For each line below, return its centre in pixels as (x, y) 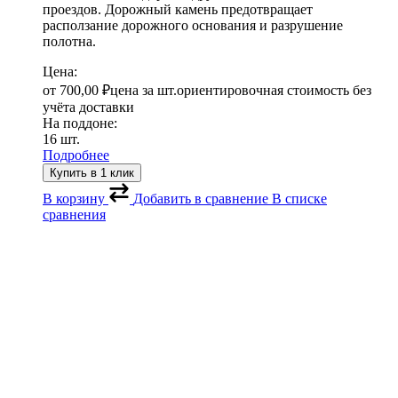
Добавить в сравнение (201, 199)
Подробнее (76, 155)
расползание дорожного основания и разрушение (193, 26)
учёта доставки (88, 107)
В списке (299, 199)
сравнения (74, 215)
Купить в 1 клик (92, 173)
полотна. (69, 42)
